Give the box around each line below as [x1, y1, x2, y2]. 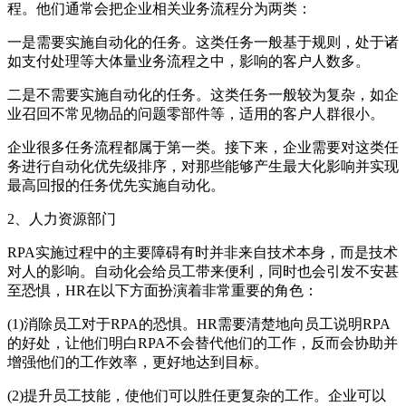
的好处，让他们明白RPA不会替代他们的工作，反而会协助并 [7, 335, 398, 352]
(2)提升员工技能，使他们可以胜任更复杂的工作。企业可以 [7, 388, 386, 404]
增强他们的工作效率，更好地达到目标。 [7, 354, 268, 371]
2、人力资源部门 [7, 211, 116, 227]
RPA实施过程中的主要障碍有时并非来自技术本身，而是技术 [7, 245, 398, 261]
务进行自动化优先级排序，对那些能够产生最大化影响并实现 [7, 159, 399, 175]
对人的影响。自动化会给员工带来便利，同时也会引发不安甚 [7, 264, 399, 280]
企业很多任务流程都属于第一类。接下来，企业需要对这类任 [7, 140, 399, 156]
